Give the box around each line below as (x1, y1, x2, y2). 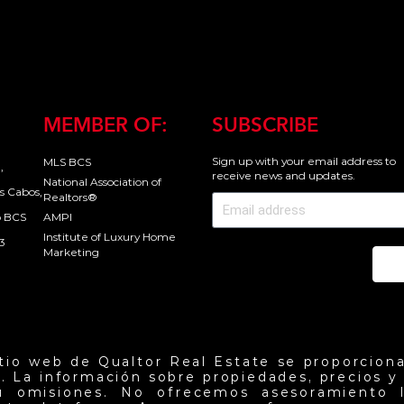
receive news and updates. (211, 169, 355, 183)
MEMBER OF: (42, 112, 168, 140)
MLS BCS (42, 155, 91, 170)
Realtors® (42, 190, 97, 205)
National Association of (42, 175, 161, 189)
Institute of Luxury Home (42, 230, 176, 244)
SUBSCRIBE (211, 112, 318, 140)
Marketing (42, 245, 99, 260)
